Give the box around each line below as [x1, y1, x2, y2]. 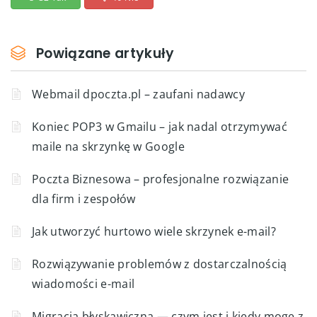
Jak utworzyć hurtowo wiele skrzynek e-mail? [32, 223, 276, 239]
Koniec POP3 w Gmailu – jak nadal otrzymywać [32, 118, 287, 134]
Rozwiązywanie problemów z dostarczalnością [32, 255, 287, 272]
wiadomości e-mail [32, 275, 135, 292]
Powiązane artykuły [36, 43, 175, 63]
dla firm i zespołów [32, 190, 136, 207]
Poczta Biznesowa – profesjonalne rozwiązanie [32, 171, 289, 187]
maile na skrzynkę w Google [32, 138, 185, 154]
